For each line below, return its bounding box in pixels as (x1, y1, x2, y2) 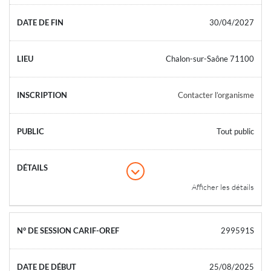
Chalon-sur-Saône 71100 (166, 53, 254, 64)
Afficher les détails (192, 181, 254, 192)
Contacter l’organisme (178, 90, 254, 100)
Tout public (217, 126, 254, 136)
